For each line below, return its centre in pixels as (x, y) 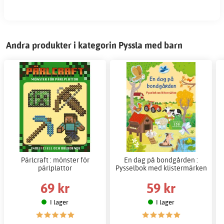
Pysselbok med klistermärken (161, 167)
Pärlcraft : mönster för (55, 159)
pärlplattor (55, 167)
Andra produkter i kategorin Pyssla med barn (94, 45)
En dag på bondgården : (161, 159)
